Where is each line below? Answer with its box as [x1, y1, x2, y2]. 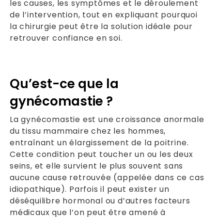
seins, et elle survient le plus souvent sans [10, 160, 184, 171]
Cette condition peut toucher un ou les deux [10, 148, 193, 160]
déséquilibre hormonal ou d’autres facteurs [10, 195, 190, 206]
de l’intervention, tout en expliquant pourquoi [10, 9, 198, 20]
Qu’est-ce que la [10, 75, 119, 93]
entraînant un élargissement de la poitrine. [10, 137, 189, 148]
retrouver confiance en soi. [10, 32, 123, 44]
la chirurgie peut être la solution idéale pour [10, 20, 193, 32]
